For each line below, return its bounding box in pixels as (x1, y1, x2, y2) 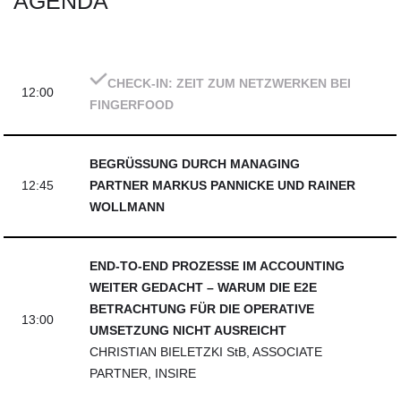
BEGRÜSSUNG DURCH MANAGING (90, 158, 301, 171)
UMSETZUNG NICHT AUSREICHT (90, 324, 287, 337)
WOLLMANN (90, 200, 166, 214)
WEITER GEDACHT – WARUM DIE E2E (90, 281, 318, 294)
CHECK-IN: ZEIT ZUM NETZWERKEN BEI (107, 77, 352, 90)
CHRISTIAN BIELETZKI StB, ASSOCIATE (90, 346, 323, 359)
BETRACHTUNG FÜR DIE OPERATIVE (90, 303, 315, 316)
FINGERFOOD (90, 98, 175, 112)
